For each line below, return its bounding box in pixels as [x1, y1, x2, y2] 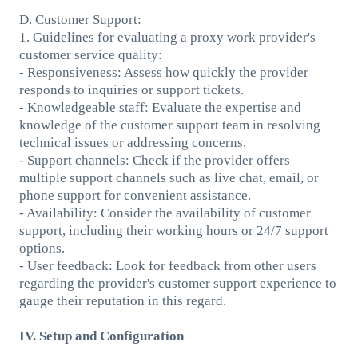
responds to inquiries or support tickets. [18, 82, 244, 97]
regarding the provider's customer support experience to [18, 275, 336, 291]
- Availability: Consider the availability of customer [18, 205, 311, 221]
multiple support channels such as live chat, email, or [18, 169, 319, 185]
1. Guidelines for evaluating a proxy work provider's [18, 29, 316, 45]
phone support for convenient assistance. [18, 187, 251, 203]
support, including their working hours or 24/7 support [18, 222, 328, 238]
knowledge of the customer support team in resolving [18, 117, 320, 133]
